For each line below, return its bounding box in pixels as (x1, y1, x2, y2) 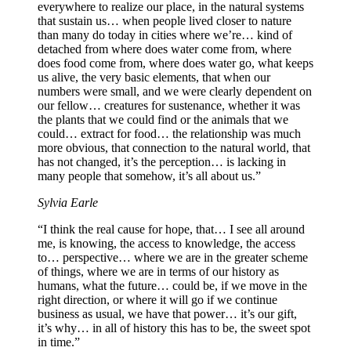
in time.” (38, 335, 80, 349)
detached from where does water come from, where (38, 42, 291, 56)
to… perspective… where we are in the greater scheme (38, 250, 308, 264)
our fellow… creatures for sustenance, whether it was (38, 98, 300, 112)
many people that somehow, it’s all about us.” (38, 168, 261, 183)
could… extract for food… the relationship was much (38, 126, 301, 140)
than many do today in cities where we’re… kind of (38, 27, 292, 42)
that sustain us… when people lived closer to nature (38, 13, 291, 27)
